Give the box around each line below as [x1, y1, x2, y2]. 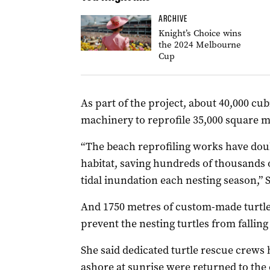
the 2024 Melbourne [158, 39, 241, 51]
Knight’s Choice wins [158, 27, 242, 39]
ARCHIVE [158, 13, 187, 24]
